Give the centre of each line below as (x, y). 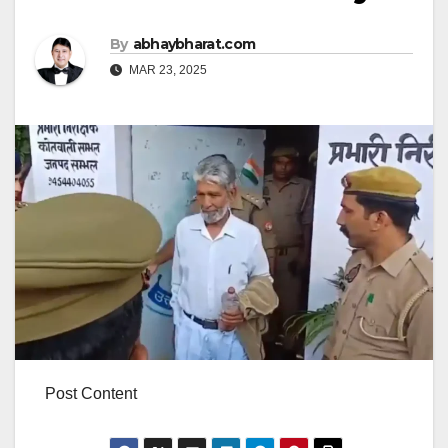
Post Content (91, 394)
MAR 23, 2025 (166, 70)
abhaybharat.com (194, 44)
